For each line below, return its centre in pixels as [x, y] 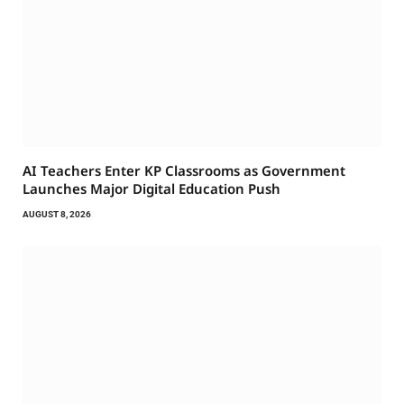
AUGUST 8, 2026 [57, 215]
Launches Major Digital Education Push [151, 189]
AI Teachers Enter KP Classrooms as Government [184, 171]
